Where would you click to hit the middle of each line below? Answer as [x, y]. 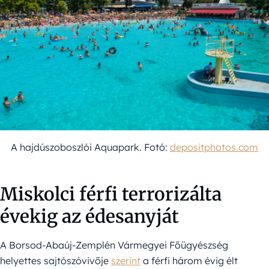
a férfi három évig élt [189, 261]
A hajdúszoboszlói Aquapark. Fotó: [90, 147]
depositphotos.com [214, 147]
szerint [126, 261]
